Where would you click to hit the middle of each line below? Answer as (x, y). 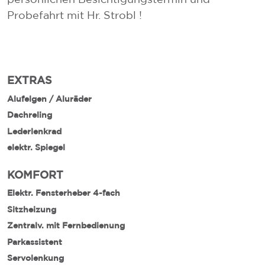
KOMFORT (35, 174)
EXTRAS (30, 80)
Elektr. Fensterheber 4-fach (64, 193)
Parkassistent (35, 242)
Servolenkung (35, 258)
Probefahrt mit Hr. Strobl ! (75, 15)
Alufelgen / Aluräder (49, 98)
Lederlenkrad (34, 131)
